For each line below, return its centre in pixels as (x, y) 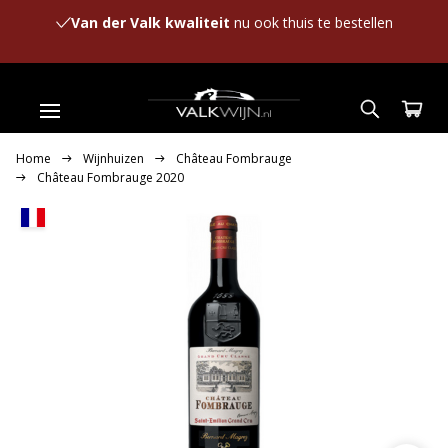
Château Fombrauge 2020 (110, 177)
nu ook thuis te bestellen (311, 22)
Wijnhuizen (113, 158)
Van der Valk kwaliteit (150, 22)
